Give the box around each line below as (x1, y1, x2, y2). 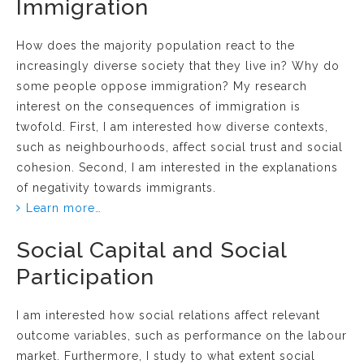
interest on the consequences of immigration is (16, 99, 301, 113)
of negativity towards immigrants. (16, 180, 216, 194)
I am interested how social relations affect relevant (16, 309, 320, 323)
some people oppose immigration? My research (16, 79, 307, 93)
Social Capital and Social (16, 237, 287, 263)
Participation (16, 264, 154, 290)
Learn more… (26, 201, 102, 214)
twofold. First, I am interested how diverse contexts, (16, 119, 328, 133)
